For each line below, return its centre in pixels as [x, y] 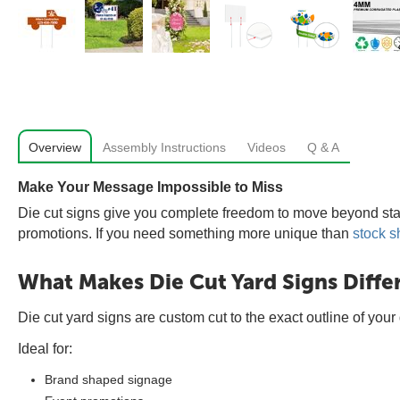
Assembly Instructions [164, 147]
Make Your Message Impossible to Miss [150, 187]
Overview [55, 147]
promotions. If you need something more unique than [185, 233]
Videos [267, 147]
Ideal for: [45, 349]
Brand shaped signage [108, 379]
